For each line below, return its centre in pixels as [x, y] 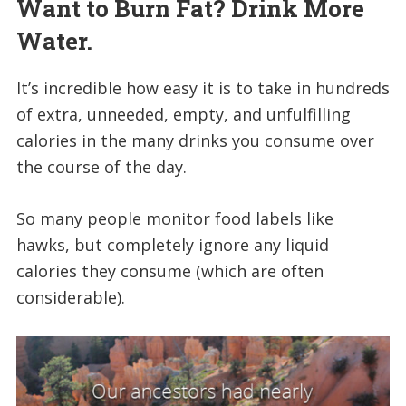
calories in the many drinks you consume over [195, 141]
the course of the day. [101, 167]
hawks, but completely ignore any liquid [172, 245]
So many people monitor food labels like [174, 219]
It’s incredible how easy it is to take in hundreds [203, 88]
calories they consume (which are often [169, 271]
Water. [54, 41]
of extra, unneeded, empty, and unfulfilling [183, 115]
